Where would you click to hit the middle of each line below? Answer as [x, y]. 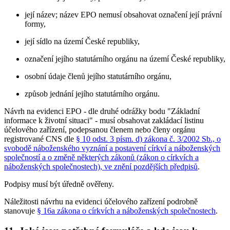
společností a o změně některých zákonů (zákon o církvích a [101, 158]
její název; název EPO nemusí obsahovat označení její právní [123, 15]
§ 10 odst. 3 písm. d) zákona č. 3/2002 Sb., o [148, 139]
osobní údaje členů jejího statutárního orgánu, [98, 76]
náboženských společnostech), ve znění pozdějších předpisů [101, 167]
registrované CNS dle [40, 139]
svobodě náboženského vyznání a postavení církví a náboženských [112, 148]
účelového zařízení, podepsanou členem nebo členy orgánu [100, 130]
